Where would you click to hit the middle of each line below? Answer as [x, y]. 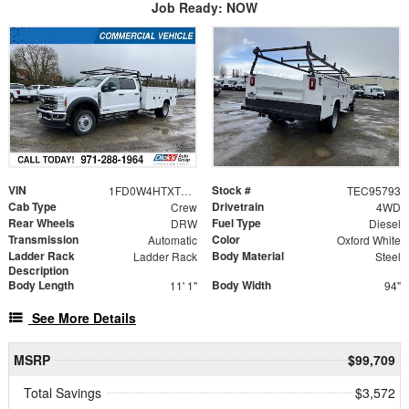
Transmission [43, 239]
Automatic [172, 239]
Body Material [248, 255]
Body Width [241, 284]
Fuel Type [236, 222]
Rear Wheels [42, 222]
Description [38, 270]
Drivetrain [238, 206]
